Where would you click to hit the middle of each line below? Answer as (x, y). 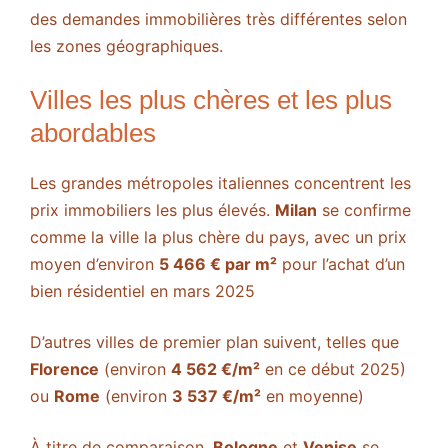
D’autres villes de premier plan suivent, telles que (214, 341)
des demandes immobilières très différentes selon (218, 18)
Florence (64, 368)
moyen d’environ (94, 263)
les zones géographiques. (126, 45)
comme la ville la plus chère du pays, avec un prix (218, 236)
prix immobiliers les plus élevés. (152, 209)
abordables (93, 132)
